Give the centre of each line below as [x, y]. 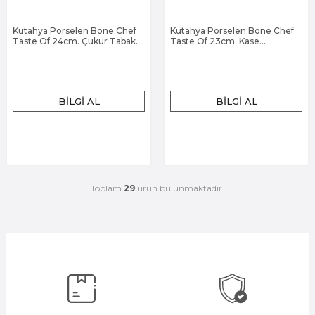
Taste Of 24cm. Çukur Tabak [74, 41]
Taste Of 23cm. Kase [215, 41]
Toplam [107, 188]
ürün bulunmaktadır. [180, 188]
